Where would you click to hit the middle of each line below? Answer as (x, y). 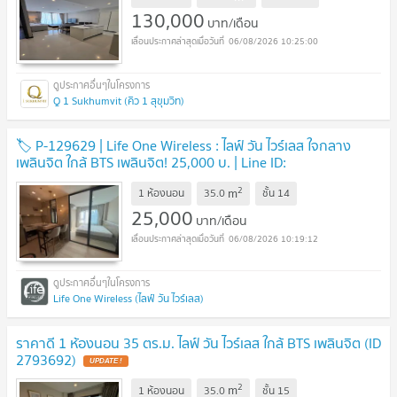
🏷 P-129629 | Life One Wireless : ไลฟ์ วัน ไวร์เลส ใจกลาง (183, 145)
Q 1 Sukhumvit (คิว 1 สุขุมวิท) (119, 100)
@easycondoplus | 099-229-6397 (117, 179)
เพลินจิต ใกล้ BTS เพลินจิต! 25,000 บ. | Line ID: (151, 162)
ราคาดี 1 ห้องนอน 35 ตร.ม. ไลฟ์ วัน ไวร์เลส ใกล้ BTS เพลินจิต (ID (198, 343)
